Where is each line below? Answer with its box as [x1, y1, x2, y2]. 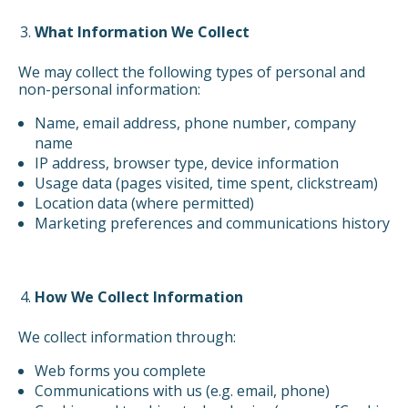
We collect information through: [18, 327, 236, 348]
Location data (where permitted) [34, 193, 254, 214]
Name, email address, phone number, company [34, 113, 356, 134]
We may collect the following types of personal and [18, 62, 365, 83]
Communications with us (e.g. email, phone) [34, 381, 330, 402]
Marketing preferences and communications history [34, 213, 390, 234]
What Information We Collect [34, 22, 250, 43]
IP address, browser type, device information [34, 153, 339, 174]
